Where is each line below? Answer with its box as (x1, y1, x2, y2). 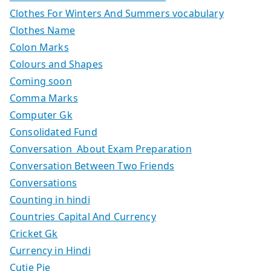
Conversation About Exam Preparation (10, 142, 192, 155)
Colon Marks (10, 40, 69, 54)
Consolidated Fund (10, 125, 97, 139)
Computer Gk (10, 108, 73, 122)
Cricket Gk (10, 226, 58, 240)
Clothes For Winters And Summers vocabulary (10, 6, 224, 20)
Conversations (10, 175, 77, 189)
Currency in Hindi (10, 243, 91, 257)
